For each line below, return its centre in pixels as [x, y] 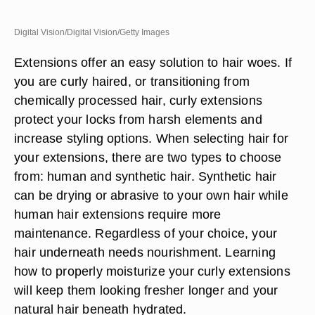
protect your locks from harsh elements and [138, 119]
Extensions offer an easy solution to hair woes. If [153, 62]
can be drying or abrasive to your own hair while [151, 195]
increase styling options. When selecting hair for [152, 138]
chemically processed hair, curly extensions [138, 100]
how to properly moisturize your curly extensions [152, 271]
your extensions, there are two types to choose [148, 157]
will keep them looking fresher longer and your [146, 290]
